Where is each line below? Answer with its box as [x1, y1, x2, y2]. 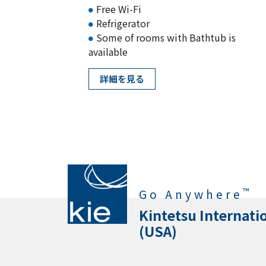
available [88, 44, 128, 59]
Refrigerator [96, 15, 150, 30]
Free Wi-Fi [96, 1, 141, 16]
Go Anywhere [139, 185, 243, 202]
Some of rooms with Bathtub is [96, 30, 236, 45]
